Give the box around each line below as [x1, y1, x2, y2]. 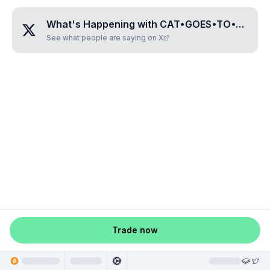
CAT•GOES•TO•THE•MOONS [160, 18, 236, 30]
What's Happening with [46, 18, 160, 30]
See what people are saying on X [46, 33, 163, 42]
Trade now [112, 225, 158, 235]
